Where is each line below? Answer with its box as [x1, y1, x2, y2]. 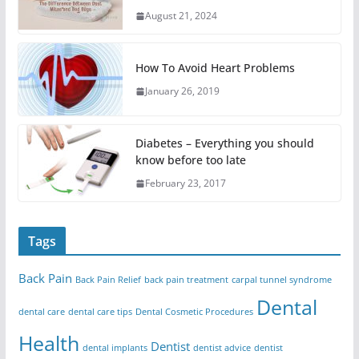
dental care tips [67, 306, 132, 318]
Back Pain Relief [75, 274, 141, 286]
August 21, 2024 [144, 9, 217, 23]
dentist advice [192, 342, 251, 354]
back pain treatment [143, 274, 228, 286]
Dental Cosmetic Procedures [135, 306, 253, 318]
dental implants [82, 342, 147, 354]
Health [18, 329, 79, 357]
